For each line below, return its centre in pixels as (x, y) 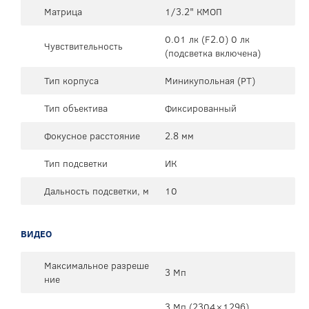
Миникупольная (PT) (210, 80)
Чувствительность (83, 46)
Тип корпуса (71, 80)
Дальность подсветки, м (97, 191)
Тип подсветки (76, 163)
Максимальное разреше (97, 265)
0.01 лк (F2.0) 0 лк (207, 39)
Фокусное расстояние (92, 136)
